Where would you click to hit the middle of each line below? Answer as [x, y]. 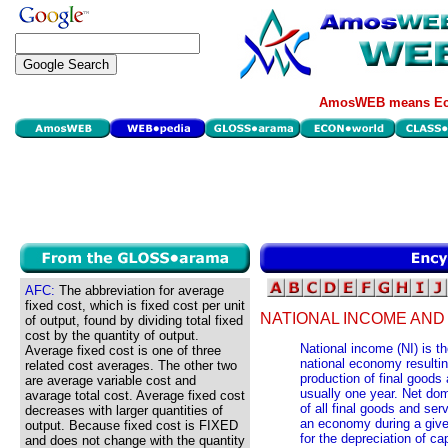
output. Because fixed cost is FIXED [131, 425]
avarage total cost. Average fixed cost [135, 395]
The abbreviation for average [139, 290]
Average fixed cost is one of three [123, 350]
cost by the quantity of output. [112, 335]
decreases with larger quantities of [124, 410]
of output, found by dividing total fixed [134, 320]
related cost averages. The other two [131, 365]
